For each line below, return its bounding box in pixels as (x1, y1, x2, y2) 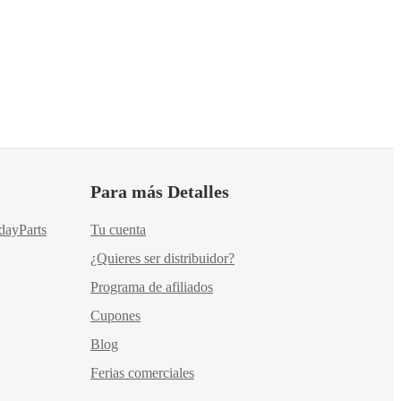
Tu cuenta (90, 222, 146, 237)
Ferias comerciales (90, 365, 194, 380)
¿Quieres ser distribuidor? (90, 251, 235, 266)
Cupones (90, 308, 141, 323)
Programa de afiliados (90, 279, 213, 294)
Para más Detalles (90, 182, 229, 201)
